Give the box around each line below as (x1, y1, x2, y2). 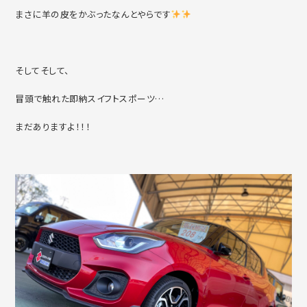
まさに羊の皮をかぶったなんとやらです (15, 7, 171, 21)
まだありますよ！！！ (15, 119, 91, 133)
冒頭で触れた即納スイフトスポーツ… (15, 91, 164, 105)
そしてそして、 (15, 63, 70, 77)
